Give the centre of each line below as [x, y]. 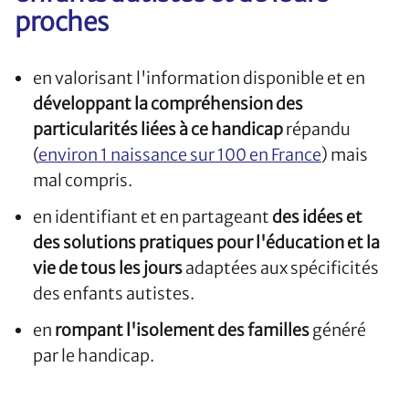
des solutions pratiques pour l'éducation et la [206, 243]
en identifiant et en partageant [152, 217]
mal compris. [83, 181]
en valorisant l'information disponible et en [199, 79]
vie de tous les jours [108, 268]
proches [62, 22]
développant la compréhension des [168, 104]
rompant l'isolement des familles [182, 330]
